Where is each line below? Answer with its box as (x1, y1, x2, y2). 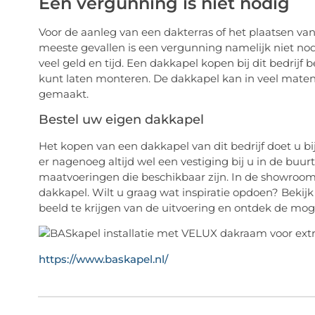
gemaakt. (38, 87, 89, 101)
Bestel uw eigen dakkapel (38, 111, 204, 127)
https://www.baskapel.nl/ (38, 252, 168, 266)
